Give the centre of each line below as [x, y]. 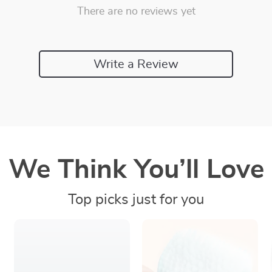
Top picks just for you [136, 200]
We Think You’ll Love [136, 170]
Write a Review [136, 64]
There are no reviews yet [136, 12]
